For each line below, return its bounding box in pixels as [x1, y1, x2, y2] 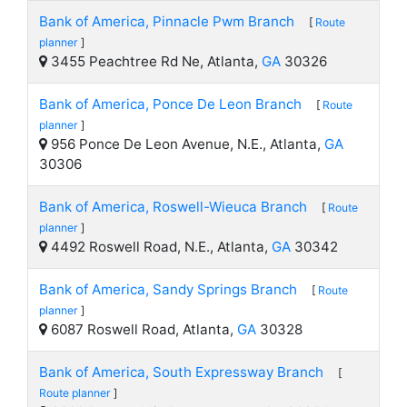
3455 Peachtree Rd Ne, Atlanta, [47, 53, 262, 70]
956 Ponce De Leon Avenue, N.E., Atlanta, [47, 135, 324, 153]
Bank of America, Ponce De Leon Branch [39, 95, 302, 113]
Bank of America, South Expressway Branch [39, 363, 323, 381]
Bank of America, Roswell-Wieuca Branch [39, 198, 307, 215]
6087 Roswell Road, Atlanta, [47, 321, 237, 338]
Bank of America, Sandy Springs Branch [39, 281, 297, 298]
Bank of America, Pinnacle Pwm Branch [39, 13, 294, 30]
